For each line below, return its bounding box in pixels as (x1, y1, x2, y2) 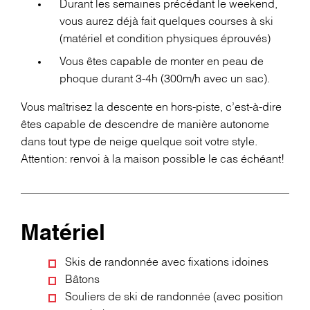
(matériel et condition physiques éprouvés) (60, 33, 271, 44)
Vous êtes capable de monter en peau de (60, 56, 264, 67)
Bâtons (65, 275, 100, 286)
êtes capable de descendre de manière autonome (21, 119, 269, 130)
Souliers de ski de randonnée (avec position (65, 292, 283, 303)
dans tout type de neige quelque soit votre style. (21, 136, 257, 147)
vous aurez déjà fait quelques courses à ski (60, 16, 273, 27)
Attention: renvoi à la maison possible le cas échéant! (21, 154, 284, 165)
